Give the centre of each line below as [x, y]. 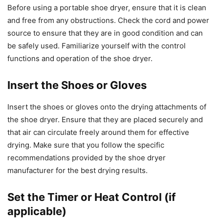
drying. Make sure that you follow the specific [86, 145]
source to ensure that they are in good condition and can [105, 33]
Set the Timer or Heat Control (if [91, 197]
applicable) [37, 211]
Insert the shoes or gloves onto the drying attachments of [107, 107]
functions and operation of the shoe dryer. [80, 59]
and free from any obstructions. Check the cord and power [108, 21]
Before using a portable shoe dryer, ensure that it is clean [107, 8]
